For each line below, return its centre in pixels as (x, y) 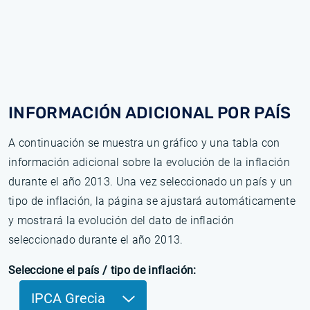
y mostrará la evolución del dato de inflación (121, 220)
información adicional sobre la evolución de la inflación (149, 162)
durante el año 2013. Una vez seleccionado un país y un (151, 182)
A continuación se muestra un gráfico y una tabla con (144, 143)
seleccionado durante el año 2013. (96, 240)
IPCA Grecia (70, 298)
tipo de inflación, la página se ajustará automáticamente (152, 201)
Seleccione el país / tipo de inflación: (102, 270)
